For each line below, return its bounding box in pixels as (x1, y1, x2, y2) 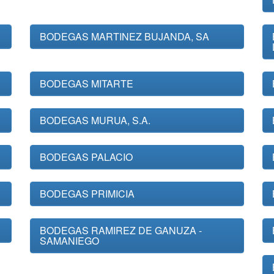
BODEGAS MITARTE (40, 76, 133, 91)
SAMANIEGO (40, 234, 99, 248)
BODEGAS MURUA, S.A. (40, 113, 150, 127)
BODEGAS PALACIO (40, 150, 133, 164)
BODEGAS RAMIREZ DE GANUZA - (40, 223, 202, 237)
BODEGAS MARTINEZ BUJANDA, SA (40, 29, 209, 43)
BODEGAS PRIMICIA (40, 187, 135, 201)
